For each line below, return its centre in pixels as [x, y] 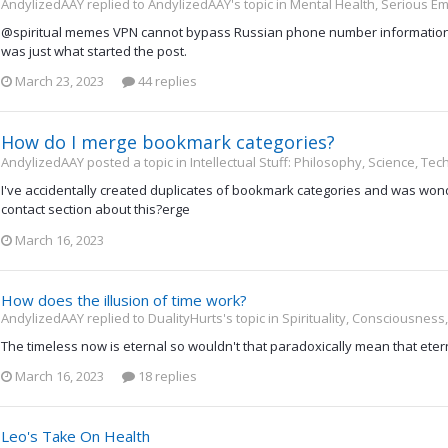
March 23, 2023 [59, 81]
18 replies [166, 376]
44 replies [166, 81]
